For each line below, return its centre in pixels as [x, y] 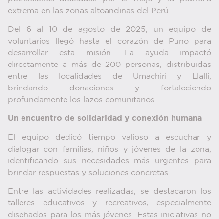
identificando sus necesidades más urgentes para [109, 161]
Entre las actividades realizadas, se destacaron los [109, 192]
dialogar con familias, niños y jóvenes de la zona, [109, 149]
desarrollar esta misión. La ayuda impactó [109, 53]
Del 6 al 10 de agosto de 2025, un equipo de [109, 29]
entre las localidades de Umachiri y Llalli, [109, 76]
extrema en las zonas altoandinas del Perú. [90, 11]
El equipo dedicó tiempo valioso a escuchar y [109, 137]
